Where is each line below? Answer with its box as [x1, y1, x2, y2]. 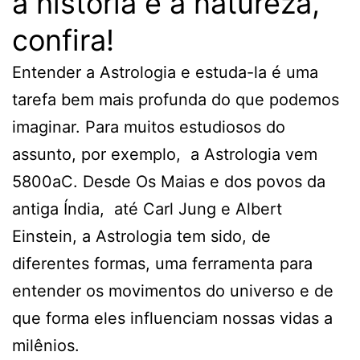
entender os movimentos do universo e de [12, 280, 333, 301]
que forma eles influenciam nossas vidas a [12, 308, 333, 328]
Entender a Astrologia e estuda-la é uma [12, 62, 318, 82]
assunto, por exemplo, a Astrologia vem [12, 144, 317, 164]
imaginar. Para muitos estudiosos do [12, 117, 285, 137]
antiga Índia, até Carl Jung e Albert [12, 198, 282, 219]
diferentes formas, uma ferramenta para [12, 253, 313, 273]
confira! [12, 22, 114, 58]
